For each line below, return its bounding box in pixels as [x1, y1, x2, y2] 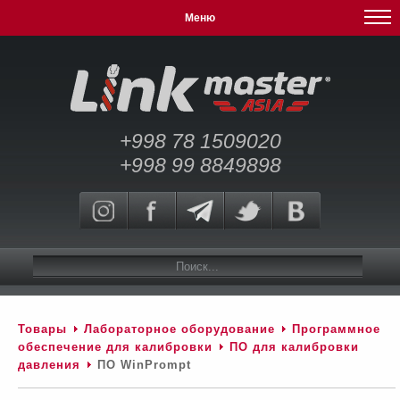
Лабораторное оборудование [84, 322, 275, 336]
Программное [292, 322, 380, 336]
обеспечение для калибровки [18, 340, 212, 354]
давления [18, 358, 80, 371]
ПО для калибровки [229, 340, 359, 354]
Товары [18, 322, 67, 336]
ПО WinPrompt [93, 358, 191, 371]
